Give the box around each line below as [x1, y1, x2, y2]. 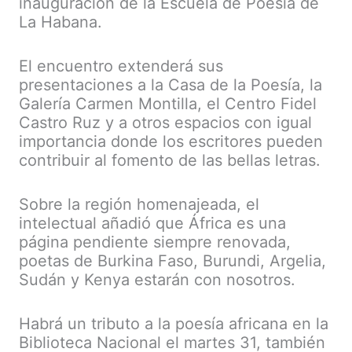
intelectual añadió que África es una [19, 214, 286, 233]
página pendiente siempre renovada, [19, 233, 291, 252]
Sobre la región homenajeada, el [19, 195, 259, 214]
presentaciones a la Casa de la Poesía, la [19, 75, 322, 95]
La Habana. [19, 13, 102, 32]
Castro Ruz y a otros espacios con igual [19, 113, 312, 133]
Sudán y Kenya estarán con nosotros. [19, 270, 295, 290]
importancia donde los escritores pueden [19, 132, 323, 152]
